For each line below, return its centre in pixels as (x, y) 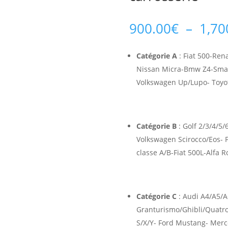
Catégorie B (156, 126)
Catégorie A (156, 56)
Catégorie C (156, 196)
